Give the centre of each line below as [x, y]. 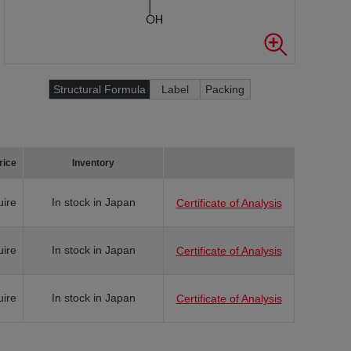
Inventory [93, 163]
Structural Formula [99, 89]
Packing [225, 89]
